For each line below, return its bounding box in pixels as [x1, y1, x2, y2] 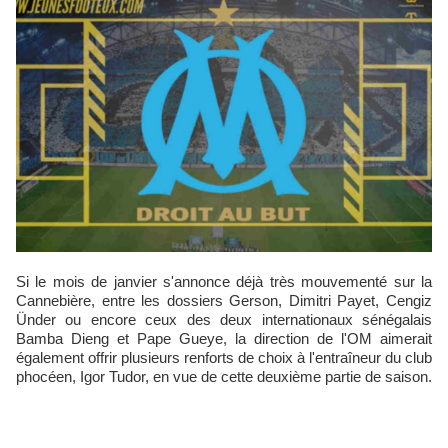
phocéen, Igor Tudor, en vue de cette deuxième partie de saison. [16, 368, 432, 386]
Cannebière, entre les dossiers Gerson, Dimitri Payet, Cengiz [16, 292, 432, 310]
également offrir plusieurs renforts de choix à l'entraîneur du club [16, 349, 432, 367]
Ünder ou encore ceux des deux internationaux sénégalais [16, 311, 432, 329]
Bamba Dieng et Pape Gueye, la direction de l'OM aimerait [16, 330, 432, 348]
